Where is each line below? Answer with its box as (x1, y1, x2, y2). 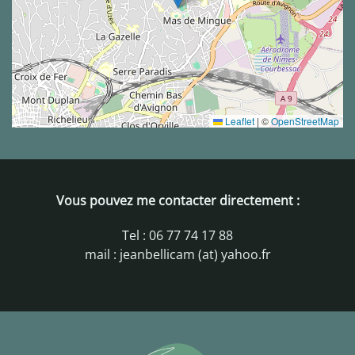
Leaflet (223, 114, 254, 128)
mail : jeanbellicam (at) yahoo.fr (84, 246, 271, 263)
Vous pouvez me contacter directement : (55, 192, 300, 209)
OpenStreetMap (271, 114, 339, 128)
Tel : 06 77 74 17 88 (122, 227, 233, 244)
